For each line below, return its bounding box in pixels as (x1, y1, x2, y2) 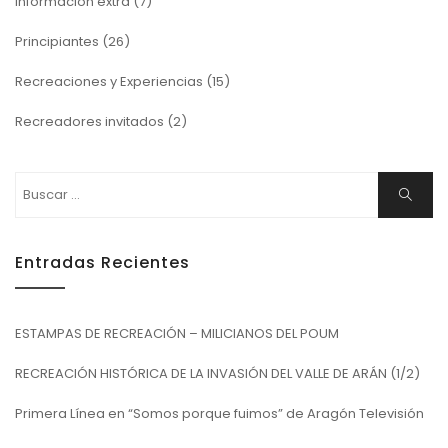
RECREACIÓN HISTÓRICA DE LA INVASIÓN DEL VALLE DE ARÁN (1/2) (15, 363, 420, 383)
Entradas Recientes (15, 250, 190, 274)
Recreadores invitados (15, 111, 164, 131)
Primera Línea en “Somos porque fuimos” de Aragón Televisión (15, 403, 424, 423)
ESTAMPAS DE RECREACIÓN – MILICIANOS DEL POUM (15, 323, 339, 343)
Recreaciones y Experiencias (15, 71, 203, 91)
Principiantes (15, 31, 99, 51)
